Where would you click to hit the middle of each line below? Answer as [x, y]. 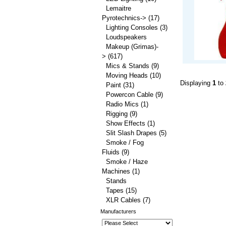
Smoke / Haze [127, 162]
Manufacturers [118, 211]
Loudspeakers [126, 37]
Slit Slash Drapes [131, 133]
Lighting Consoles [132, 27]
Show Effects [126, 123]
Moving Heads [127, 75]
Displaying [196, 83]
